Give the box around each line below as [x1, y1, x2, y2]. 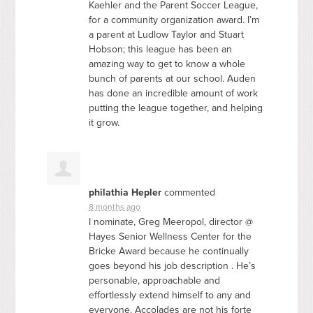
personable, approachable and [89, 274, 221, 286]
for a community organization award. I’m [89, 13, 260, 26]
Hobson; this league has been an [89, 43, 233, 55]
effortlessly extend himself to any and [89, 289, 252, 301]
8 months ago [89, 201, 141, 212]
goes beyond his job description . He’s [89, 259, 256, 272]
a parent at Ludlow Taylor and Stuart [89, 28, 245, 41]
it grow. [89, 116, 120, 129]
